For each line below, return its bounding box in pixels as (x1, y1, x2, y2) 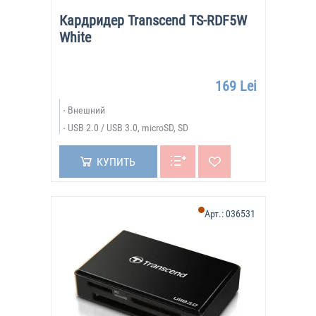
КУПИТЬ (96, 155, 135, 169)
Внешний (67, 104, 105, 116)
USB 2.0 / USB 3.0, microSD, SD (67, 122, 188, 133)
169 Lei (214, 78, 257, 95)
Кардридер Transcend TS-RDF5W (59, 12, 247, 29)
